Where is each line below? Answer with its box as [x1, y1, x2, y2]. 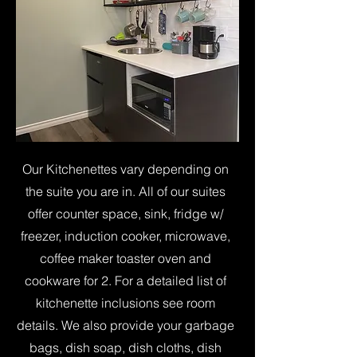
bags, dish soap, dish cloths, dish [29, 339, 222, 355]
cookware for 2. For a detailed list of [25, 273, 226, 288]
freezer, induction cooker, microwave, [21, 228, 230, 244]
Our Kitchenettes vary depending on [22, 161, 229, 177]
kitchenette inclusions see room [36, 295, 215, 311]
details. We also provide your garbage [17, 317, 234, 333]
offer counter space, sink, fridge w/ [28, 206, 223, 222]
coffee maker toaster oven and [40, 250, 211, 266]
